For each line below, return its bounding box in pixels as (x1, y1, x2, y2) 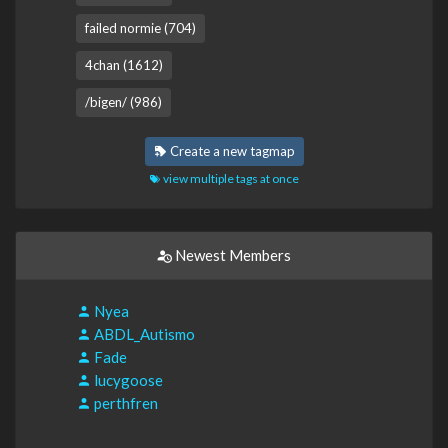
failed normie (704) (85, 19, 196, 36)
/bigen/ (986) (85, 93, 162, 110)
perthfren (91, 393, 158, 412)
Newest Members (172, 245, 291, 264)
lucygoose (91, 370, 163, 389)
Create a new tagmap (166, 142, 295, 159)
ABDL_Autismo (91, 324, 195, 343)
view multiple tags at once (161, 170, 299, 186)
